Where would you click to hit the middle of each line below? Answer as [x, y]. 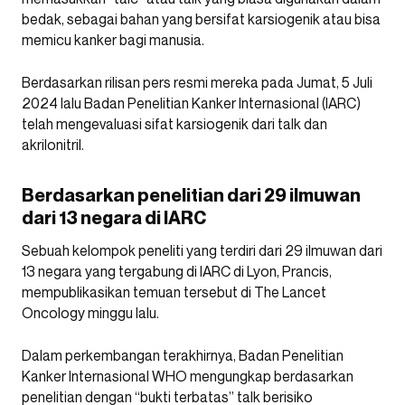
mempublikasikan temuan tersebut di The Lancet [174, 292]
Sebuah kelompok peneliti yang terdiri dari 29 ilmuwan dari [202, 250]
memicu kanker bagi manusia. [113, 39]
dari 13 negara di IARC [114, 217]
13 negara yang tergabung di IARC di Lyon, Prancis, [177, 271]
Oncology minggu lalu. [90, 312]
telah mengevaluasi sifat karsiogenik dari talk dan [174, 123]
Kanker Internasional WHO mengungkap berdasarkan [188, 376]
